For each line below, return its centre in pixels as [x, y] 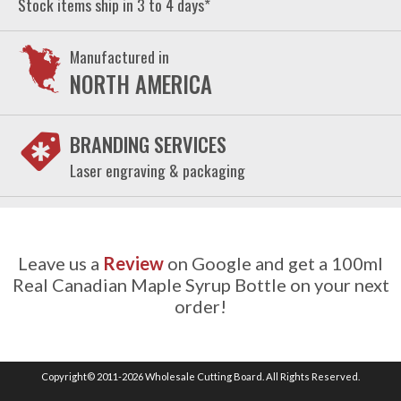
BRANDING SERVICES [148, 144]
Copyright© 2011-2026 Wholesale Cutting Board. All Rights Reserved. [200, 376]
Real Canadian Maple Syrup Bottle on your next [200, 285]
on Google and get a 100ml [273, 263]
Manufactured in [119, 56]
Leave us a [60, 263]
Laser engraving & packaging [158, 170]
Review [133, 263]
